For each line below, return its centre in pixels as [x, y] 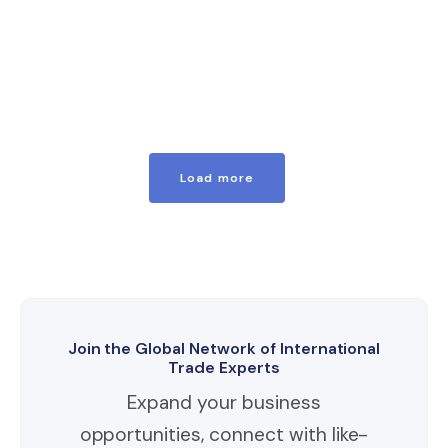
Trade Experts [224, 368]
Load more [217, 178]
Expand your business [224, 403]
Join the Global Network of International [224, 349]
